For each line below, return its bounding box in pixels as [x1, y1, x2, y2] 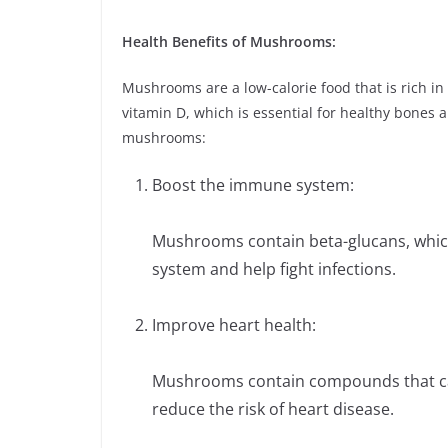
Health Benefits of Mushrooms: [122, 32, 336, 52]
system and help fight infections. [152, 258, 396, 281]
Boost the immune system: [152, 174, 354, 197]
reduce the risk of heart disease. [152, 398, 394, 421]
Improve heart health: [152, 314, 316, 337]
